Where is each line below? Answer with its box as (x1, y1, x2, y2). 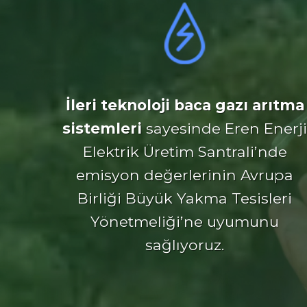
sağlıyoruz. (145, 235, 224, 254)
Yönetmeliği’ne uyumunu (90, 212, 279, 230)
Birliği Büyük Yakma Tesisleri (77, 188, 292, 207)
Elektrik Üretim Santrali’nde (82, 142, 287, 160)
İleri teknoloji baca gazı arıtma (65, 95, 304, 114)
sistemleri (62, 119, 146, 137)
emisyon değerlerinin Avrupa (76, 165, 293, 184)
